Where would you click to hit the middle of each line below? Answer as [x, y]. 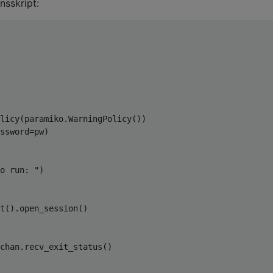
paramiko [44, 119]
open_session [49, 208]
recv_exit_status [63, 246]
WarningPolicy [100, 119]
